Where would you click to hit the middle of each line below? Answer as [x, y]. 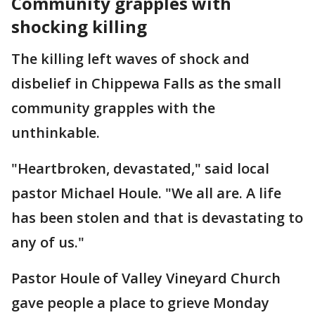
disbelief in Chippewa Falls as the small [146, 83]
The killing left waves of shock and [130, 58]
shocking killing [79, 26]
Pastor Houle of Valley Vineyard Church [146, 278]
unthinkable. [56, 132]
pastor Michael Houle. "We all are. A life [146, 193]
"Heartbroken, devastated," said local [140, 168]
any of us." [48, 242]
